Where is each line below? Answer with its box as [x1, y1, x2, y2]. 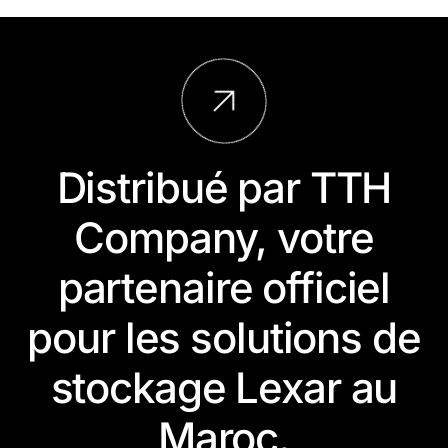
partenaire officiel [57, 262, 391, 314]
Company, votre [74, 212, 374, 264]
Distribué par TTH [56, 162, 392, 214]
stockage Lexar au [50, 362, 398, 414]
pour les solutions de [27, 312, 421, 364]
